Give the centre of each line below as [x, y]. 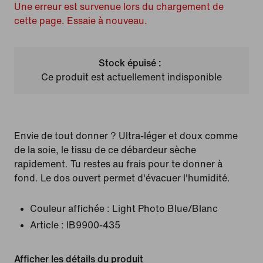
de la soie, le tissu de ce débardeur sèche [105, 150]
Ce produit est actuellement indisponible [131, 77]
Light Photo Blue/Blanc [165, 209]
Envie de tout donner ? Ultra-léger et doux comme [126, 136]
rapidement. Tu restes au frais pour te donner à [118, 164]
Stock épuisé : [130, 63]
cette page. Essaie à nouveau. [81, 21]
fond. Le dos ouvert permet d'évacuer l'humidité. [122, 178]
